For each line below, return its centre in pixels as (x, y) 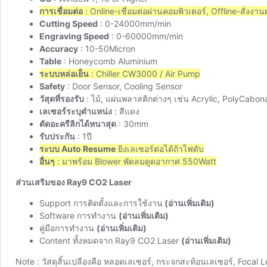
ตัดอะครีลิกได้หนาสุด (78, 123)
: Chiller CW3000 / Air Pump (145, 73)
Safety (52, 86)
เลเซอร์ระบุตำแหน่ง (76, 111)
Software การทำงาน (79, 215)
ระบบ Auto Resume (77, 148)
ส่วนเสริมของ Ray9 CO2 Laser (74, 182)
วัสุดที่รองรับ (62, 98)
